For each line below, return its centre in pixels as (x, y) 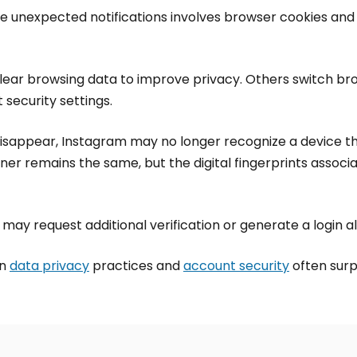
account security (236, 266)
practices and (136, 266)
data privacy (49, 266)
